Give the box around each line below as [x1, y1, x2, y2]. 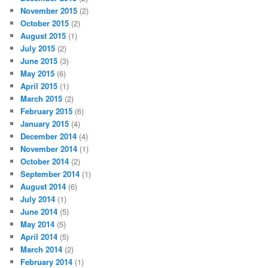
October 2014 [20, 156, 69, 167]
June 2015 [20, 55, 58, 66]
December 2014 [20, 130, 77, 142]
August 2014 [20, 181, 66, 192]
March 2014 [20, 243, 63, 255]
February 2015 [20, 105, 73, 117]
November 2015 [20, 5, 78, 16]
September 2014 [20, 168, 80, 179]
